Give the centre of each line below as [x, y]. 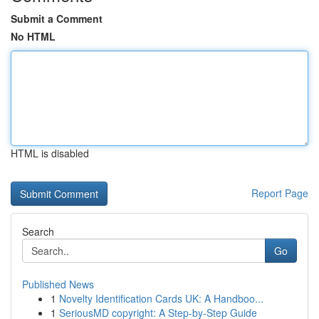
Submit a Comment [57, 19]
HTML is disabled [50, 153]
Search [38, 231]
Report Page [280, 193]
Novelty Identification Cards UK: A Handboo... [161, 298]
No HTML [33, 36]
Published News [58, 284]
